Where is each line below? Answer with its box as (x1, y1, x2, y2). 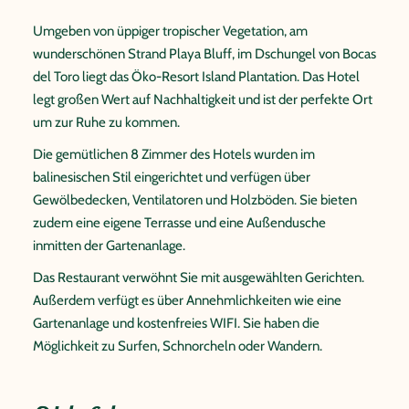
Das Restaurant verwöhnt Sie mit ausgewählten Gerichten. (33, 268, 364, 286)
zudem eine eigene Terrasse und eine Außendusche (33, 214, 326, 231)
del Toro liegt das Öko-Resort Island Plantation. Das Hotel (33, 68, 360, 85)
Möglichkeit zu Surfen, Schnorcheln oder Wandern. (33, 337, 322, 354)
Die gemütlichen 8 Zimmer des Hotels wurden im (33, 145, 315, 163)
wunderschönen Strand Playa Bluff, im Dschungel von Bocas (33, 45, 376, 62)
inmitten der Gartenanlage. (33, 236, 185, 254)
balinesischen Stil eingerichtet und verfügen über (33, 168, 310, 185)
